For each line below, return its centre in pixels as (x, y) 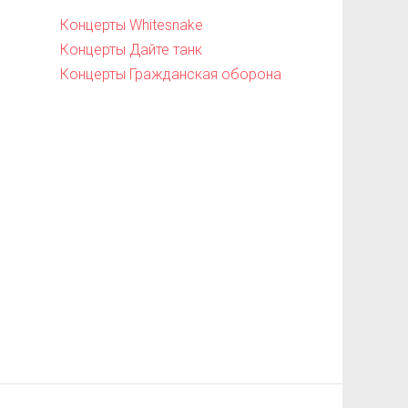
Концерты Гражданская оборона (170, 74)
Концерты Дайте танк (131, 50)
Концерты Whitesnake (131, 25)
